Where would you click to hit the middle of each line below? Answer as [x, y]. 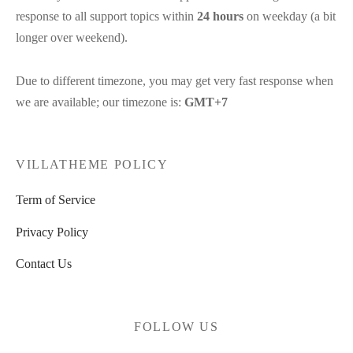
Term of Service [56, 200]
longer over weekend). [72, 38]
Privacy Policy [52, 232]
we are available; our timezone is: [100, 102]
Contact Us [44, 263]
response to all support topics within [106, 17]
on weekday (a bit [290, 17]
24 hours [220, 17]
